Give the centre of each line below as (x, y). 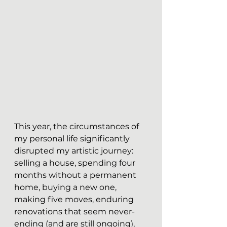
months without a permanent (76, 175)
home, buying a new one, (66, 187)
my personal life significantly (73, 139)
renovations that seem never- (74, 212)
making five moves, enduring (75, 199)
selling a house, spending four (76, 163)
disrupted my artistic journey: (75, 151)
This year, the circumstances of (78, 126)
